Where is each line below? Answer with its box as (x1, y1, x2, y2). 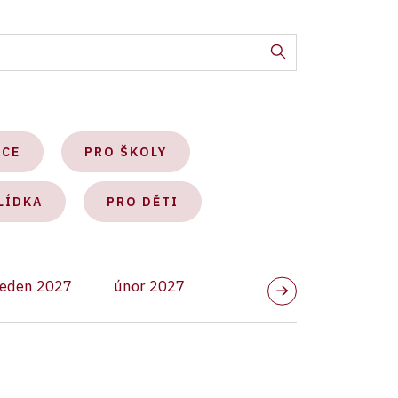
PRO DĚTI (107, 194, 179, 210)
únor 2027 (114, 276, 186, 296)
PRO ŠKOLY (84, 144, 167, 160)
